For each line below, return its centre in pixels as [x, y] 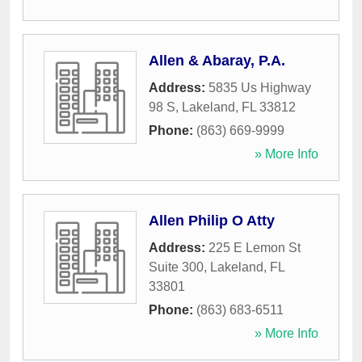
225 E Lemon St [255, 248]
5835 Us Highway [260, 88]
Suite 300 [176, 267]
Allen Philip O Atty [212, 221]
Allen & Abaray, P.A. [217, 61]
